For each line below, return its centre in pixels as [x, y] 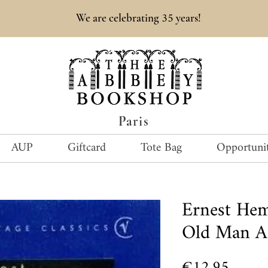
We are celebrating [119, 18]
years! [187, 18]
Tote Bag [161, 148]
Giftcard [87, 148]
